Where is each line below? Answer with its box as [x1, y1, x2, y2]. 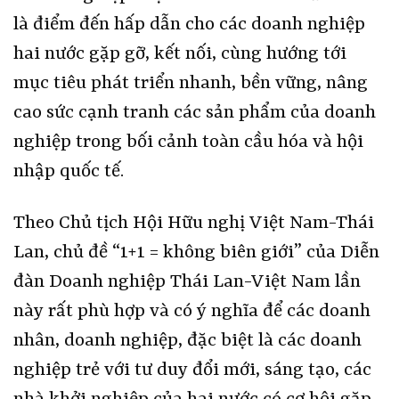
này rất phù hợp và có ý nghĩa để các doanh [13, 300, 370, 322]
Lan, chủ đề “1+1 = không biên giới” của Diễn [13, 241, 379, 264]
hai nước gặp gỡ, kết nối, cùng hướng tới [13, 43, 346, 65]
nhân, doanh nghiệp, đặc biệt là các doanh [13, 330, 362, 352]
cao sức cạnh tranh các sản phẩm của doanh [13, 102, 376, 124]
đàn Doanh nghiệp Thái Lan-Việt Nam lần [13, 271, 361, 293]
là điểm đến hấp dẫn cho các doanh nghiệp [13, 13, 365, 36]
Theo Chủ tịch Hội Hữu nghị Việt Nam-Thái [13, 212, 374, 234]
